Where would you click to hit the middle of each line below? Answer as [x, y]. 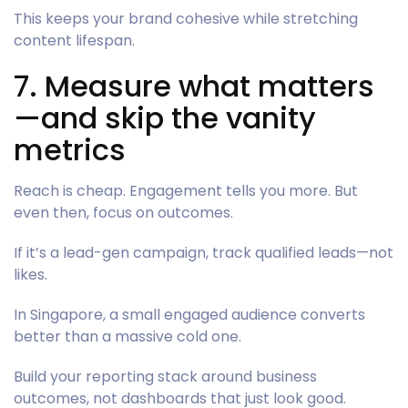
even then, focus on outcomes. [123, 212]
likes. [31, 274]
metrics [70, 149]
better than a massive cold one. [127, 336]
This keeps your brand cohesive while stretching [186, 18]
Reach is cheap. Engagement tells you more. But [186, 190]
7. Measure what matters [194, 86]
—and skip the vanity [165, 117]
